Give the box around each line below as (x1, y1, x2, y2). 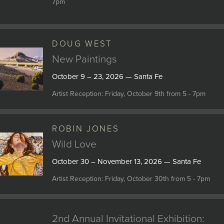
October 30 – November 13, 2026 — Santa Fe (51, 157, 201, 166)
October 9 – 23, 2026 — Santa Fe (51, 72, 162, 81)
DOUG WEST (51, 39, 112, 49)
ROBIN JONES (51, 124, 119, 134)
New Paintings (51, 53, 117, 65)
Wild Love (51, 138, 96, 150)
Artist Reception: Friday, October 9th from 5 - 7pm (51, 89, 205, 98)
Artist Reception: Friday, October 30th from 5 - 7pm (51, 174, 210, 183)
